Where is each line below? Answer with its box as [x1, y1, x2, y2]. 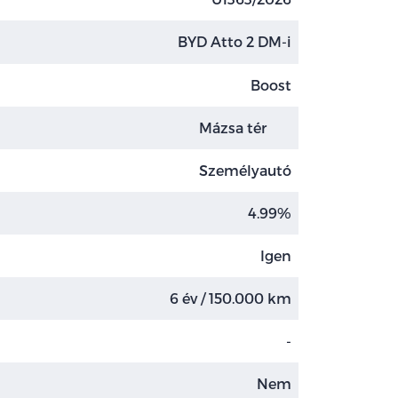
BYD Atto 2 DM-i [178, 33, 291, 51]
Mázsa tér [199, 118, 270, 136]
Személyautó [199, 161, 291, 179]
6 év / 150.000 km [170, 289, 291, 306]
